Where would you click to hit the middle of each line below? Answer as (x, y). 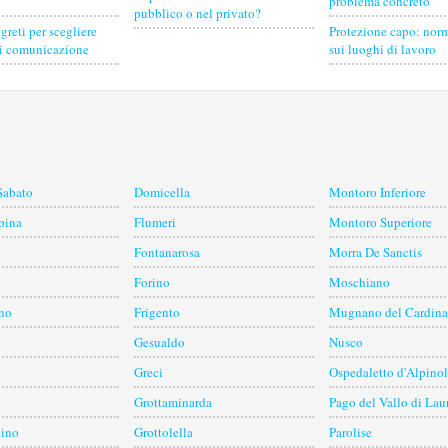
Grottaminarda (173, 402)
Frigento (157, 312)
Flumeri (155, 222)
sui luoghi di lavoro (382, 49)
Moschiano (359, 282)
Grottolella (163, 432)
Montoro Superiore (380, 222)
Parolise (350, 432)
